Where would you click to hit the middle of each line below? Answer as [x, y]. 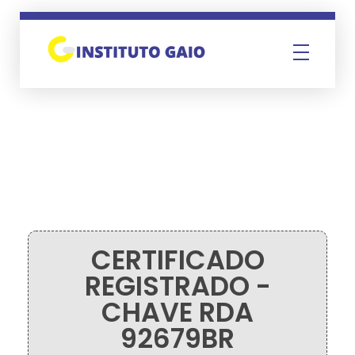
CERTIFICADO [177, 260]
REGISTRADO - [177, 286]
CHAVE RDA [177, 313]
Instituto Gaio [62, 72]
